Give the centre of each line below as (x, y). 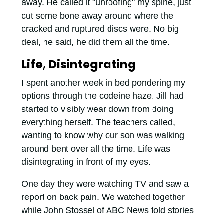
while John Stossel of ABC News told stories (107, 210)
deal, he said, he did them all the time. (95, 42)
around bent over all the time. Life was (96, 149)
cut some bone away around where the (97, 16)
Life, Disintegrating (78, 65)
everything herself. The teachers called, (98, 122)
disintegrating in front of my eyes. (86, 162)
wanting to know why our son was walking (103, 136)
